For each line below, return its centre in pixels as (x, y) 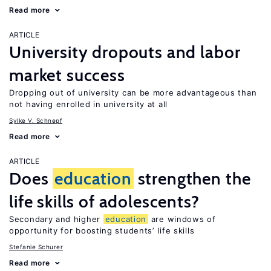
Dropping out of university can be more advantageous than (133, 93)
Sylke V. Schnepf (36, 120)
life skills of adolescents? (104, 201)
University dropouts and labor (125, 52)
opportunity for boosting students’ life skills (102, 230)
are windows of (182, 219)
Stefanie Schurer (36, 247)
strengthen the (192, 178)
